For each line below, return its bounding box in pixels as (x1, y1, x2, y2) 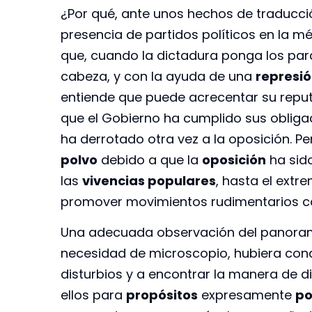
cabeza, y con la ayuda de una (61, 67, 256, 85)
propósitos (126, 286, 198, 304)
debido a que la (97, 150, 202, 169)
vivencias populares (82, 171, 216, 189)
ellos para (61, 286, 126, 304)
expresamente (198, 286, 295, 304)
